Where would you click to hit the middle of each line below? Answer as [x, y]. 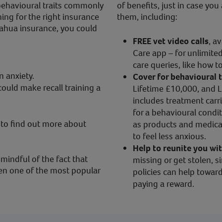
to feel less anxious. [169, 136]
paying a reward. [164, 184]
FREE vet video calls [171, 41]
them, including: [147, 17]
